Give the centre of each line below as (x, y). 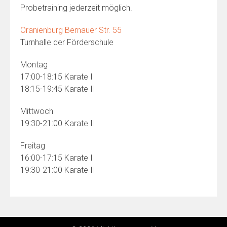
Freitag (33, 146)
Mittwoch (37, 111)
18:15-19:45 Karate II (58, 89)
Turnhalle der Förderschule (67, 42)
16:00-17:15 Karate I (56, 158)
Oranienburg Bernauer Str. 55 (71, 30)
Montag (34, 65)
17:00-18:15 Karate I (56, 77)
